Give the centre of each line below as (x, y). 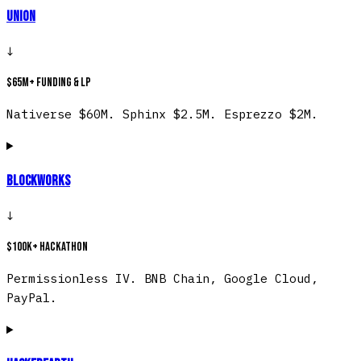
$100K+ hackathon (47, 247)
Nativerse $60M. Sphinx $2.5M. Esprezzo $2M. (162, 114)
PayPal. (32, 298)
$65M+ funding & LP (49, 83)
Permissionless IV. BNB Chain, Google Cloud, (162, 279)
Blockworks (38, 180)
